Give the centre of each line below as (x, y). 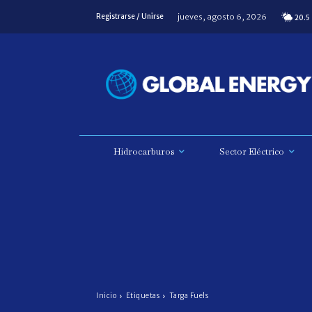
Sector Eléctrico (252, 152)
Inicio (106, 296)
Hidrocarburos (144, 152)
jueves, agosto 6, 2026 (222, 16)
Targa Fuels (188, 296)
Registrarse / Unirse (130, 16)
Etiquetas (142, 296)
